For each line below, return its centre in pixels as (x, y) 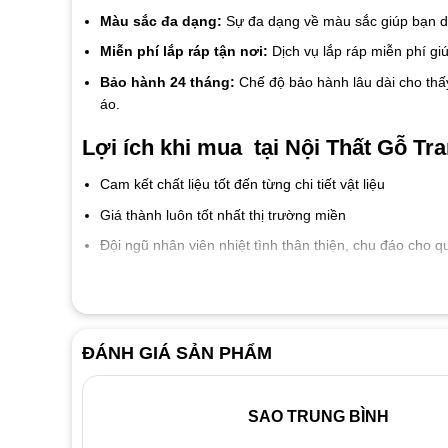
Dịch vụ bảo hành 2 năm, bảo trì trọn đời (228, 275)
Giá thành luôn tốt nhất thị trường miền (224, 214)
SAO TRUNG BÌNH (318, 416)
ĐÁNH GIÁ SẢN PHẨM (176, 352)
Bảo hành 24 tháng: (169, 81)
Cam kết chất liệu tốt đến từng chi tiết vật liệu (242, 184)
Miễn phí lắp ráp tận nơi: (183, 51)
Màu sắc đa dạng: (162, 21)
